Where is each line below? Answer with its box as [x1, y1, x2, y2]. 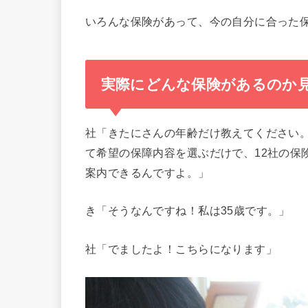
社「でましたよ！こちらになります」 [85, 242, 278, 255]
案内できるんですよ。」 [85, 166, 210, 179]
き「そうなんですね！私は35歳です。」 [85, 204, 290, 217]
